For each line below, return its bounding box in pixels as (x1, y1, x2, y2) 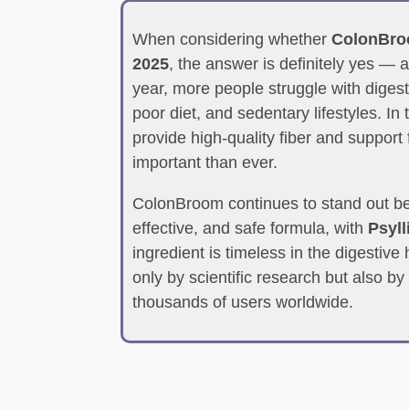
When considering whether (132, 30, 331, 48)
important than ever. (132, 153, 278, 172)
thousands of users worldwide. (132, 293, 353, 311)
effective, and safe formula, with (132, 219, 368, 237)
